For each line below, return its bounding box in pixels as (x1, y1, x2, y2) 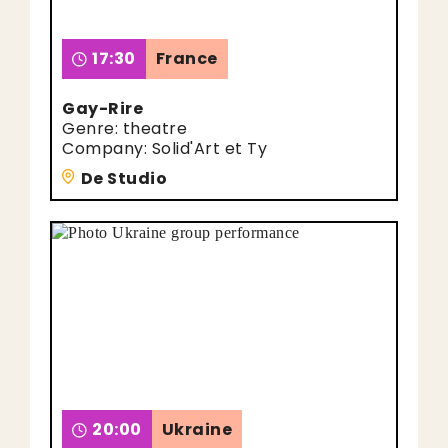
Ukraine (161, 418, 232, 441)
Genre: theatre (62, 117, 187, 140)
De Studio (80, 167, 167, 190)
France (155, 47, 218, 70)
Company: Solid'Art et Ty (62, 137, 267, 160)
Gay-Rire (62, 97, 143, 120)
